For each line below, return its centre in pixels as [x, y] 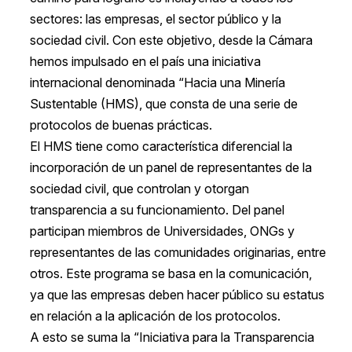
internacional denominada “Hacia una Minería [157, 83]
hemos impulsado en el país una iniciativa [145, 62]
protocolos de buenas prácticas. [121, 125]
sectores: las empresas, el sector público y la [155, 19]
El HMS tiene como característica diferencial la [161, 147]
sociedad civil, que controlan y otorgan [139, 189]
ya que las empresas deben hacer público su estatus [177, 295]
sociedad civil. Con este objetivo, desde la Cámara [171, 40]
